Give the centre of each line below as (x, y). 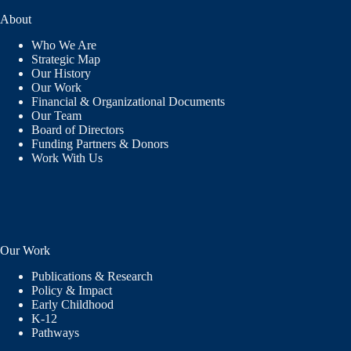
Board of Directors (79, 129)
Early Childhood (72, 304)
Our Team (56, 115)
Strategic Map (66, 59)
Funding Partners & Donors (100, 143)
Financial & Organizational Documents (128, 101)
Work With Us (67, 157)
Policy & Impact (72, 290)
